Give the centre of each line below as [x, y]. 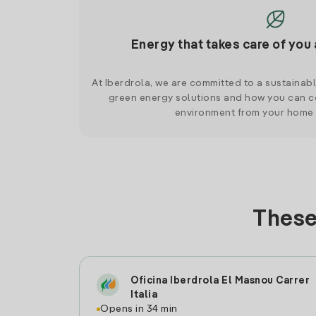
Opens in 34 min [139, 309]
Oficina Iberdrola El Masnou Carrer [220, 281]
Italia [144, 295]
